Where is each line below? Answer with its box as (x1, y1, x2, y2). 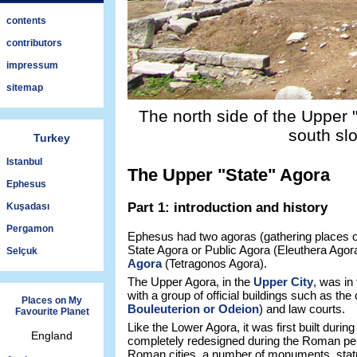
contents (6, 15, 46, 26)
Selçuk (6, 245, 37, 257)
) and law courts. (259, 302, 345, 316)
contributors (6, 37, 62, 49)
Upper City (253, 275, 313, 288)
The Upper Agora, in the (127, 275, 253, 288)
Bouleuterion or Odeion (127, 302, 259, 316)
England (31, 329, 73, 342)
